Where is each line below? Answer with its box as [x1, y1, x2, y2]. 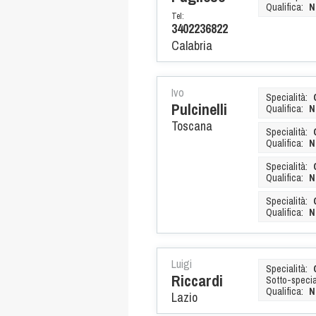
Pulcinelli [171, 98, 227, 120]
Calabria [171, 36, 212, 54]
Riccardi [171, 269, 223, 291]
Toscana [171, 116, 212, 135]
